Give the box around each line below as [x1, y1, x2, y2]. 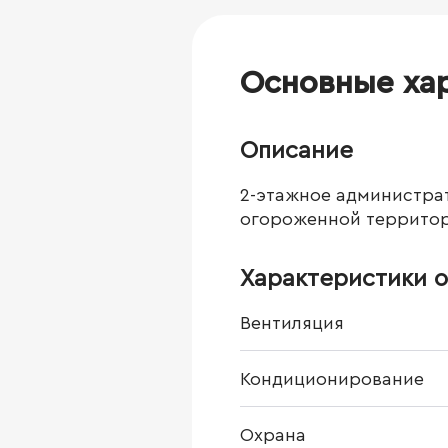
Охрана [240, 426, 306, 444]
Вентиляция [240, 314, 344, 332]
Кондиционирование [240, 370, 424, 388]
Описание [240, 139, 353, 163]
